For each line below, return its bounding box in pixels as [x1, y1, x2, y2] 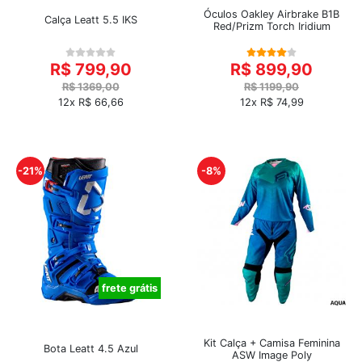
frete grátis [102, 281, 158, 294]
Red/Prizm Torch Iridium [213, 19, 330, 32]
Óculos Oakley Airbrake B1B [204, 7, 339, 20]
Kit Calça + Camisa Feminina [203, 336, 340, 349]
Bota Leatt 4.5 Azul [43, 343, 138, 356]
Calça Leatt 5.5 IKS [44, 14, 137, 27]
